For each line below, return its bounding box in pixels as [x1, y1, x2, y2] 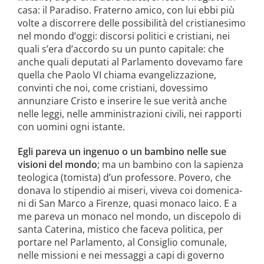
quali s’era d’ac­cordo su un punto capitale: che [17, 42, 224, 55]
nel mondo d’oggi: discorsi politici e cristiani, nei [17, 29, 230, 42]
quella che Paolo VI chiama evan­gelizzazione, [17, 68, 216, 81]
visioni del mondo [17, 157, 97, 171]
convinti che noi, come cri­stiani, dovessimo [17, 81, 208, 94]
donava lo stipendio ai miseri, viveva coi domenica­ [17, 183, 242, 197]
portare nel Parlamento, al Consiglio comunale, [17, 235, 227, 249]
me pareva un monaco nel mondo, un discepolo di [17, 209, 241, 223]
